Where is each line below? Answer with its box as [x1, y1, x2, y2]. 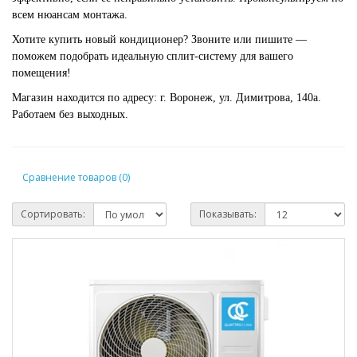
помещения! [12, 67, 71, 80]
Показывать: [199, 207, 257, 222]
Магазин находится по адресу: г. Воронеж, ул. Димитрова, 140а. [12, 92, 321, 104]
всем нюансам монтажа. [12, 9, 127, 22]
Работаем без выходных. [12, 108, 128, 121]
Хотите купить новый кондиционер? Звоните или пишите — [12, 33, 307, 46]
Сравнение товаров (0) [22, 170, 130, 184]
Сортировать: [21, 207, 85, 222]
